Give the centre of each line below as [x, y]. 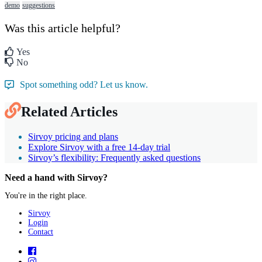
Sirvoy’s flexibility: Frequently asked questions [114, 158]
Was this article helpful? [63, 28]
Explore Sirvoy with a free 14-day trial [99, 147]
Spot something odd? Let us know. [84, 85]
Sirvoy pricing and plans [73, 137]
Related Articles [69, 112]
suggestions [39, 6]
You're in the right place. [46, 196]
